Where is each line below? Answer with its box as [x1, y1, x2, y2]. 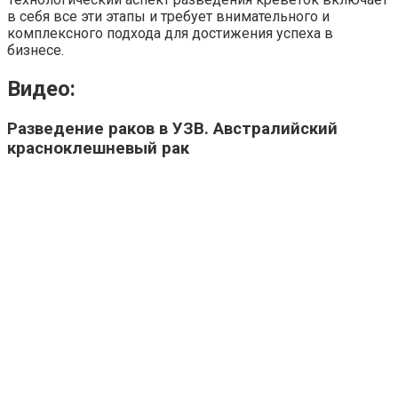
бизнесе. [7, 42, 64, 60]
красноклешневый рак [7, 139, 189, 158]
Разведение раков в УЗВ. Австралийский [7, 119, 338, 139]
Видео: [7, 76, 76, 102]
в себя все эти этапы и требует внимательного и [7, 8, 330, 26]
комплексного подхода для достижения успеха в [7, 25, 333, 43]
